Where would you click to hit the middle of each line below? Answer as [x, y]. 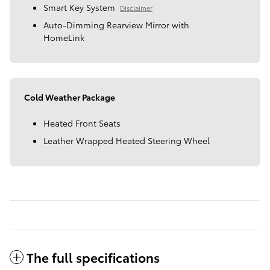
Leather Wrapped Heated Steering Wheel [127, 141]
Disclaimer [136, 8]
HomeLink [64, 38]
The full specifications [93, 257]
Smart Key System [79, 8]
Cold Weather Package [70, 97]
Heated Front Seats [82, 123]
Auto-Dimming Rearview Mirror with [116, 25]
